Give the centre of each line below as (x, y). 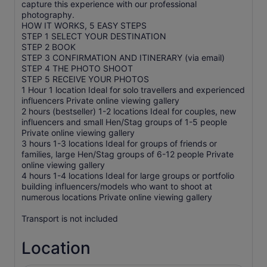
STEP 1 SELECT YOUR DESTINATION (94, 36)
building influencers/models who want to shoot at (117, 186)
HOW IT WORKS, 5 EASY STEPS (84, 25)
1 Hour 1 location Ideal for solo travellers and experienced (133, 90)
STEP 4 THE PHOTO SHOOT (77, 68)
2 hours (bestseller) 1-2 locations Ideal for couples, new (129, 111)
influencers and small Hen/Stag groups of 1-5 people (124, 122)
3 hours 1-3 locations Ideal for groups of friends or (119, 143)
